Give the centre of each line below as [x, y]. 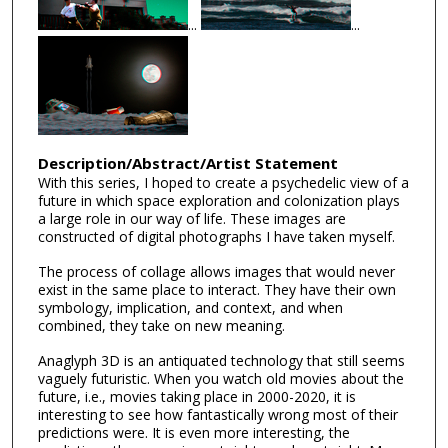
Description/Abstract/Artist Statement [187, 163]
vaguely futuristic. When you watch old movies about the [220, 378]
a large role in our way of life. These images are [191, 219]
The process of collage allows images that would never [216, 272]
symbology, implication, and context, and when [190, 308]
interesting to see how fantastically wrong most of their [217, 414]
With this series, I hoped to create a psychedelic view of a [223, 183]
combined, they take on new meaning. [161, 326]
